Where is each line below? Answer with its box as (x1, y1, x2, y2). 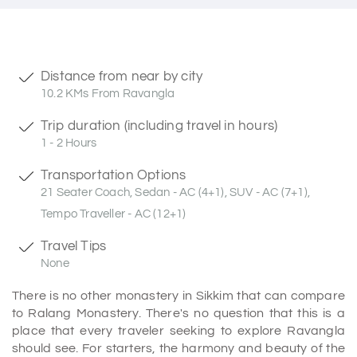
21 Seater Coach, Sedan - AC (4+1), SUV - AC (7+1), (41, 186, 311, 198)
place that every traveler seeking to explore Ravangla (12, 324, 345, 337)
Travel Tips (41, 238, 107, 253)
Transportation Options (41, 167, 186, 182)
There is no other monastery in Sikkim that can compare (12, 289, 345, 302)
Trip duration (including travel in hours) (41, 118, 278, 133)
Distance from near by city (41, 69, 203, 84)
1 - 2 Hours (41, 137, 97, 149)
